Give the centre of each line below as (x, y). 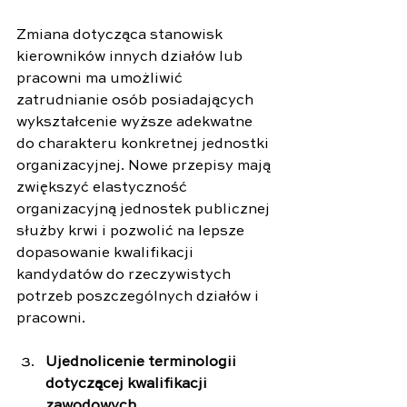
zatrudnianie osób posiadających (137, 100)
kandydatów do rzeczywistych (125, 275)
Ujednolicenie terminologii (143, 362)
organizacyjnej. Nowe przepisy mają (145, 166)
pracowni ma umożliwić (101, 79)
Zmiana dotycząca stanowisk (121, 35)
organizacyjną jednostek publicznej (145, 209)
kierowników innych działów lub (131, 57)
